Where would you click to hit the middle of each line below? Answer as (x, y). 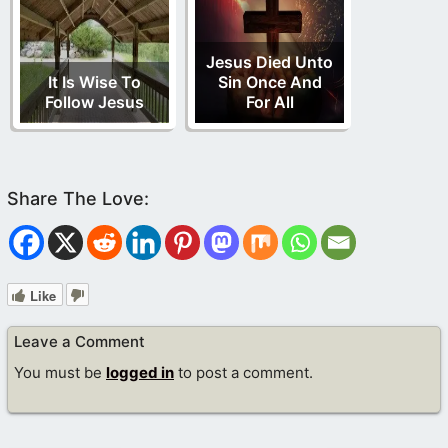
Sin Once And (269, 82)
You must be (60, 372)
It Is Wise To (94, 82)
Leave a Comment (79, 342)
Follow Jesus (94, 102)
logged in (140, 372)
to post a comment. (243, 372)
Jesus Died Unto (269, 62)
